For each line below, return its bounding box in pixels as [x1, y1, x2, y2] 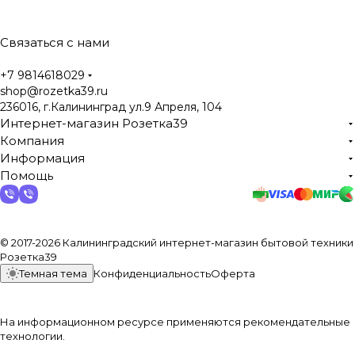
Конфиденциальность [94, 267, 211, 280]
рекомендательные [243, 315, 350, 328]
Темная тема [19, 267, 87, 280]
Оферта [211, 267, 255, 280]
